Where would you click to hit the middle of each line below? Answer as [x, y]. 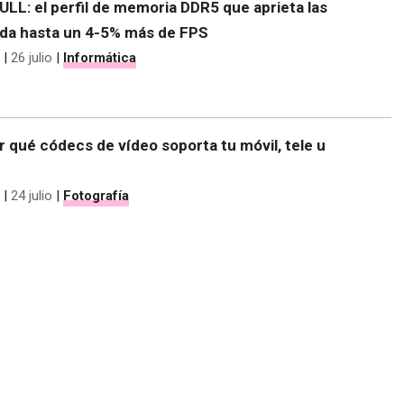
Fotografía [96, 195]
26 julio [32, 57]
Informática [100, 57]
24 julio [32, 195]
